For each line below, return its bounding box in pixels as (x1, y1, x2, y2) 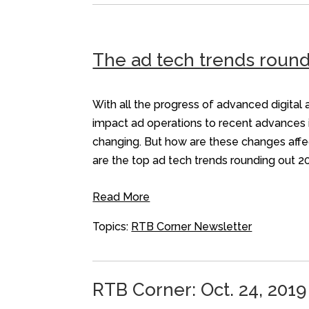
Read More (92, 190, 150, 204)
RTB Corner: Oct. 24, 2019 (92, 279, 307, 300)
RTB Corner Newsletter (131, 220, 252, 234)
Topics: (92, 220, 132, 234)
